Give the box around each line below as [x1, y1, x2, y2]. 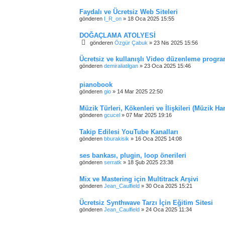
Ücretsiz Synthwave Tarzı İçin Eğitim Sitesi [79, 199, 213, 207]
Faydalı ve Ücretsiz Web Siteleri [79, 8, 178, 16]
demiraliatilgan [104, 62, 138, 69]
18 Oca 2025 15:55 [128, 15, 174, 22]
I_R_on [104, 15, 122, 22]
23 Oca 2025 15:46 [144, 62, 191, 69]
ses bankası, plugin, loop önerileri [79, 152, 186, 160]
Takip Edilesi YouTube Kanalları [79, 128, 178, 136]
